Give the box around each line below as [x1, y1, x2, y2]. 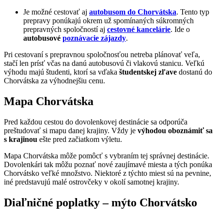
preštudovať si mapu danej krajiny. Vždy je [4, 126, 138, 135]
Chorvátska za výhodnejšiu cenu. [4, 76, 105, 85]
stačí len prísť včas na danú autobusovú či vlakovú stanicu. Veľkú [4, 59, 204, 67]
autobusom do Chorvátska [89, 7, 176, 16]
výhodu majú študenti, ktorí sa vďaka [4, 67, 119, 76]
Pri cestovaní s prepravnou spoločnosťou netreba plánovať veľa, [4, 50, 200, 59]
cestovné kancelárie [107, 25, 170, 33]
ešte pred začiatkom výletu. [37, 135, 124, 143]
